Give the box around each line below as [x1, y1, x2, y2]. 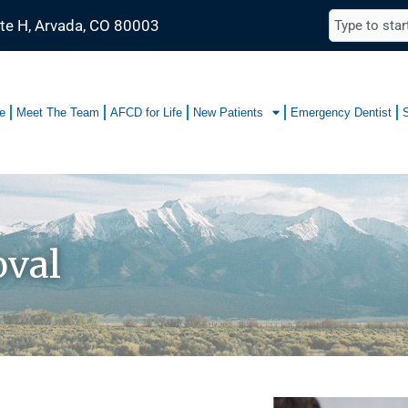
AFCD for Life [110, 105, 182, 119]
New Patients [193, 105, 263, 119]
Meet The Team [16, 105, 99, 119]
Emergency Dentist [291, 105, 392, 119]
